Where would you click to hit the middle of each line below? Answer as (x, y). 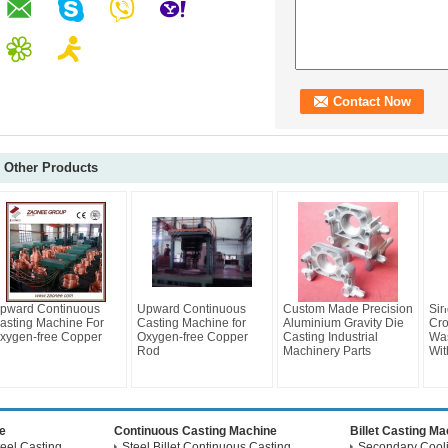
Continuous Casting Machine (195, 431)
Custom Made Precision (348, 309)
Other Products (51, 167)
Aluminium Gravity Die (343, 323)
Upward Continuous (191, 309)
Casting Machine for (191, 323)
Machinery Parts (327, 351)
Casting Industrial (330, 337)
